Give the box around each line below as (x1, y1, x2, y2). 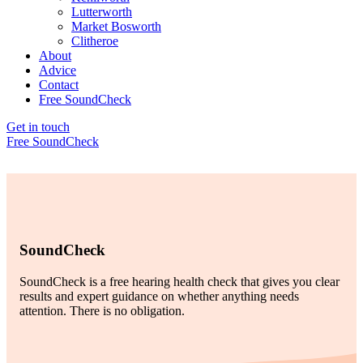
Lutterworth (71, 4, 132, 19)
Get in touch (6, 119, 70, 134)
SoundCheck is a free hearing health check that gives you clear (19, 274, 340, 288)
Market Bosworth (71, 19, 161, 33)
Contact (39, 77, 79, 92)
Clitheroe (71, 33, 118, 48)
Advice (39, 62, 76, 77)
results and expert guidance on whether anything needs (19, 288, 299, 303)
